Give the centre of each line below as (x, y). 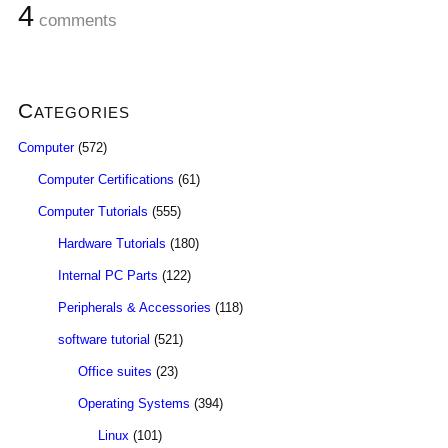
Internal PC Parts (108, 275)
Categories (74, 110)
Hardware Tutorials (112, 243)
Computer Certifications (106, 179)
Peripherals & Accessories (134, 307)
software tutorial (104, 339)
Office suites (115, 371)
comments (75, 20)
